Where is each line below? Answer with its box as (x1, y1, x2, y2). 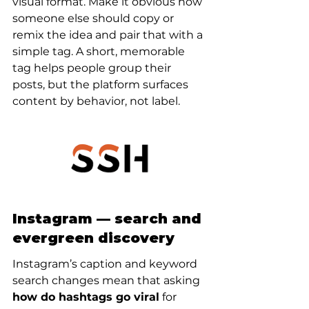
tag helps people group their (12, 61, 174, 74)
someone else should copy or (12, 12, 177, 25)
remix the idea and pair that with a (12, 28, 206, 41)
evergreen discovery (12, 230, 175, 246)
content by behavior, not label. (12, 94, 180, 108)
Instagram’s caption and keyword (12, 257, 200, 270)
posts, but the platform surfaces (12, 78, 191, 91)
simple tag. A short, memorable (12, 45, 188, 58)
